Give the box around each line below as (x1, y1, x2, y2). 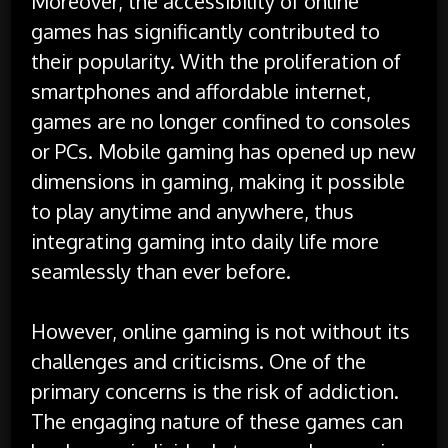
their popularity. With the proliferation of (31, 47, 402, 74)
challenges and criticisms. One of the (31, 347, 367, 374)
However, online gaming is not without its (31, 317, 411, 344)
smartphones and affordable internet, (31, 77, 372, 104)
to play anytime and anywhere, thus (31, 197, 355, 224)
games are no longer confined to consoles (31, 107, 412, 134)
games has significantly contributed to (31, 17, 381, 44)
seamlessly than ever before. (31, 257, 292, 284)
